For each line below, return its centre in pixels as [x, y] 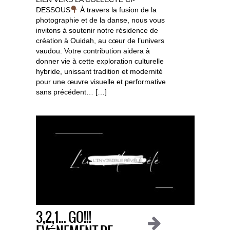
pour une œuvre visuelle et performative [101, 81]
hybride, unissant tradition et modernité [99, 71]
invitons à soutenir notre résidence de [97, 30]
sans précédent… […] [71, 92]
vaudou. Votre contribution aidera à [93, 51]
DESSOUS [53, 9]
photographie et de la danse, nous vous [100, 20]
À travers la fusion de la [118, 9]
